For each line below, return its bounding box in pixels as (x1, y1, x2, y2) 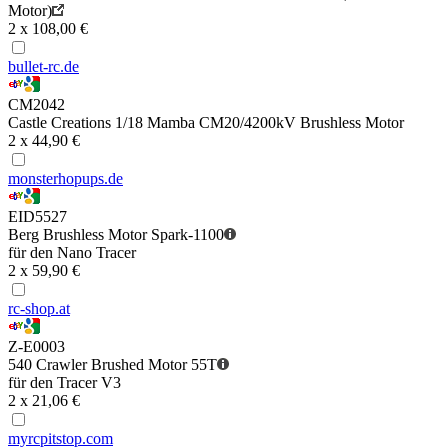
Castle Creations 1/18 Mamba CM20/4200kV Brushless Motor (8, 114, 404, 132)
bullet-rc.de (8, 58, 79, 76)
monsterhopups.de (8, 170, 123, 188)
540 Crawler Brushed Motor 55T (8, 356, 217, 374)
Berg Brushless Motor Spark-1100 (8, 226, 224, 244)
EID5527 (8, 208, 67, 226)
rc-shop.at (8, 300, 70, 318)
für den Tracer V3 (8, 374, 121, 392)
